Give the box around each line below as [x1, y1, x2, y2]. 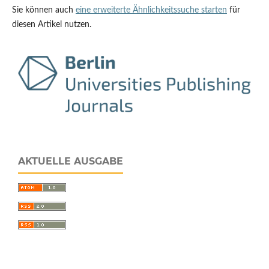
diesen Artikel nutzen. [11, 20, 91, 29]
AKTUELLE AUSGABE [18, 156, 123, 168]
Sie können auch [11, 5, 76, 14]
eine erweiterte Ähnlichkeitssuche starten [75, 5, 227, 14]
